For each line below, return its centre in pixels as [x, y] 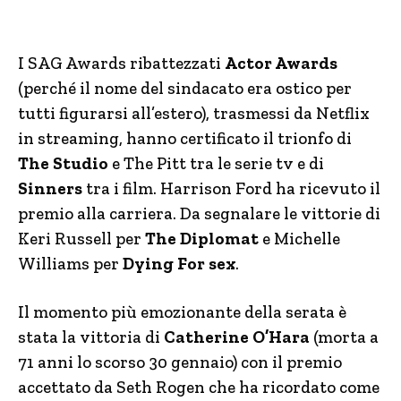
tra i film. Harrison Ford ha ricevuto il [231, 188]
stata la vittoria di [91, 337]
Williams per [70, 264]
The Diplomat [202, 239]
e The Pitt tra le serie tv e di [216, 163]
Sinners [50, 188]
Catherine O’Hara [237, 337]
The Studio [63, 163]
